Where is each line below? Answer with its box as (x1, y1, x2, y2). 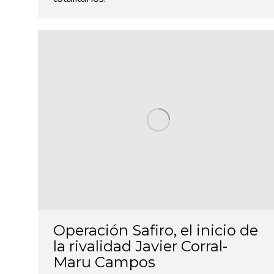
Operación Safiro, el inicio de (53, 221, 258, 240)
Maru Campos (53, 253, 155, 272)
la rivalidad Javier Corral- (53, 237, 228, 256)
